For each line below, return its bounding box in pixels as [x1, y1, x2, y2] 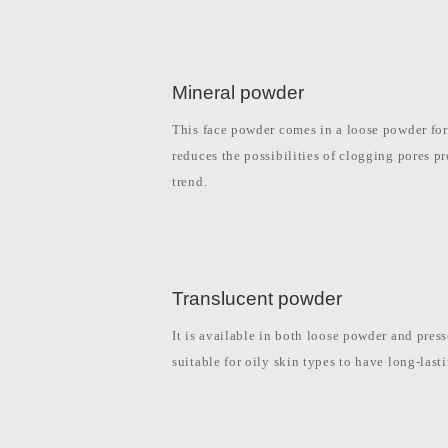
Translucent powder [172, 288, 342, 310]
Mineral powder [172, 82, 304, 104]
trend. [172, 174, 208, 190]
